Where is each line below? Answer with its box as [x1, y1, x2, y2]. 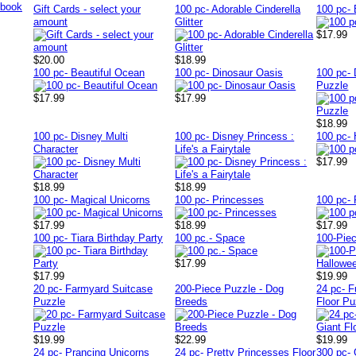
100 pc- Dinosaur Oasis [175, 67, 284, 79]
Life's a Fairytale [175, 143, 251, 155]
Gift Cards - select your [33, 3, 141, 15]
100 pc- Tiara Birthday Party [33, 232, 163, 244]
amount [33, 16, 68, 28]
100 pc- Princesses [175, 194, 265, 206]
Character [33, 143, 78, 155]
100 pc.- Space [175, 232, 246, 244]
